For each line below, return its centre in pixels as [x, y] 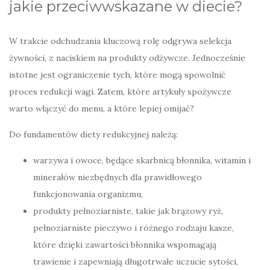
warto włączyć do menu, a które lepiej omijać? [102, 109]
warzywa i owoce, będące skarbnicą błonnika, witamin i [142, 161]
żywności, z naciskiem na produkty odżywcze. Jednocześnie [127, 58]
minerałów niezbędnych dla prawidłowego [118, 177]
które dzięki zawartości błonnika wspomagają [125, 245]
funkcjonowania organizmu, [88, 194]
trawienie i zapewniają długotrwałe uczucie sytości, [136, 262]
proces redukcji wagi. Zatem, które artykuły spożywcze [120, 92]
